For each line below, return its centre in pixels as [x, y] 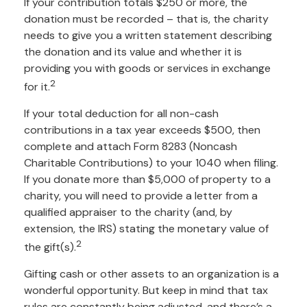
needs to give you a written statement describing [148, 35]
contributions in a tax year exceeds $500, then [142, 130]
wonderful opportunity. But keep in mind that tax [146, 291]
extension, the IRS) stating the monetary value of [146, 228]
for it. [37, 86]
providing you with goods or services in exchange [147, 68]
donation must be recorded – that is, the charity [146, 19]
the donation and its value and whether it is [133, 51]
